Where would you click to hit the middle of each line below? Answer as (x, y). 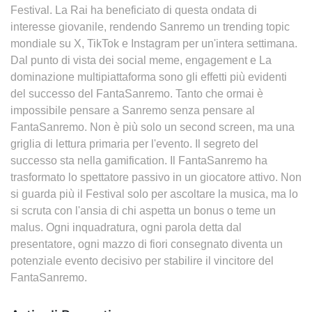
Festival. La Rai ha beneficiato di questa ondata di (134, 10)
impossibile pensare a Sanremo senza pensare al (133, 110)
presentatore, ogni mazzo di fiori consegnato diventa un (147, 244)
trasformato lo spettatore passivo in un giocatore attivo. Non (156, 177)
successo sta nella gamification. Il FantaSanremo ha (139, 161)
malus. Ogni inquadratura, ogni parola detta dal (126, 227)
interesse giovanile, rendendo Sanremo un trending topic (150, 27)
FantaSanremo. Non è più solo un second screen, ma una (153, 127)
